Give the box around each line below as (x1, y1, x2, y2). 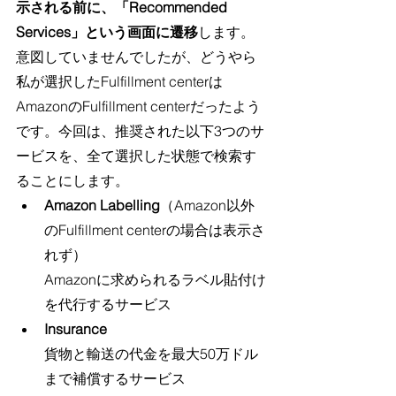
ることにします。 (16, 171, 129, 189)
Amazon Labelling (44, 195, 160, 214)
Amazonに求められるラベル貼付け (44, 270, 266, 288)
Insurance (44, 319, 107, 338)
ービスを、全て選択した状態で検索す (16, 146, 256, 164)
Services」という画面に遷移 (16, 22, 198, 41)
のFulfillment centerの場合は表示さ (44, 220, 265, 239)
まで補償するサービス (44, 369, 186, 387)
